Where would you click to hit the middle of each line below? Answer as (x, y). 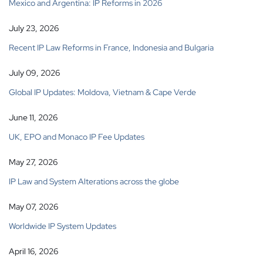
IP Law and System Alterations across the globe (94, 182)
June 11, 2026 (33, 118)
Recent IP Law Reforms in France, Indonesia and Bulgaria (111, 48)
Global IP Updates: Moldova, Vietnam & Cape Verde (102, 92)
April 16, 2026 (33, 252)
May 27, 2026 (33, 162)
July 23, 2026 (34, 28)
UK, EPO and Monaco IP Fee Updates (77, 137)
